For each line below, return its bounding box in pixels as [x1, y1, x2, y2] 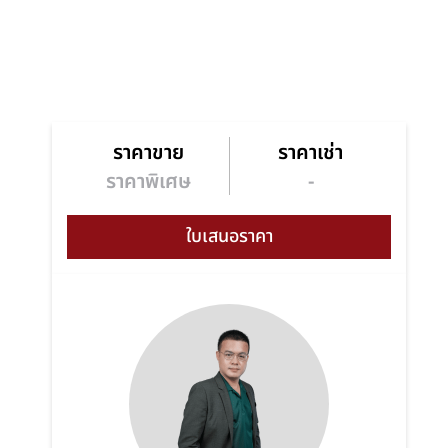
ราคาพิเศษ [105, 167, 191, 197]
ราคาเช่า [278, 138, 343, 168]
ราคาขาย [112, 138, 184, 168]
